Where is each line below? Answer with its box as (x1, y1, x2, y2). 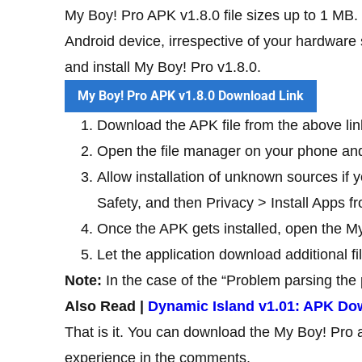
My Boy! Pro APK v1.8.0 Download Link (78, 87, 304, 103)
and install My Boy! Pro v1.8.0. (65, 58, 261, 75)
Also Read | (65, 297, 148, 314)
